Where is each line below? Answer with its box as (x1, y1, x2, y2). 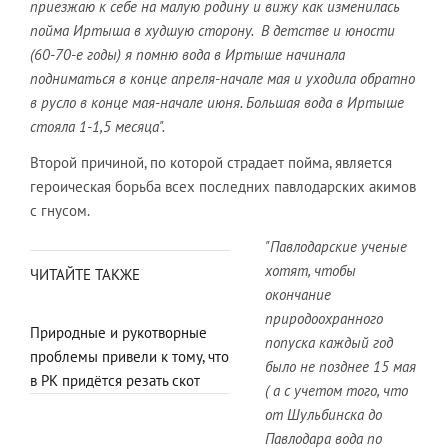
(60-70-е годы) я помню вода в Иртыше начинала (30, 45, 345, 64)
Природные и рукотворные (30, 323, 207, 342)
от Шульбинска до (265, 405, 382, 424)
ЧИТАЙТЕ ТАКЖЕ (30, 265, 140, 284)
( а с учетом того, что (265, 381, 408, 400)
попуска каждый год (265, 333, 393, 352)
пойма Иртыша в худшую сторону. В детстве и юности (30, 21, 395, 40)
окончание (265, 285, 331, 304)
